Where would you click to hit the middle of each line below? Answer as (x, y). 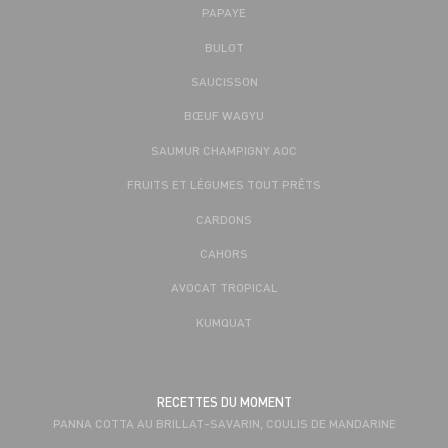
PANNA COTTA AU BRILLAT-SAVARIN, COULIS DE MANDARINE (224, 423)
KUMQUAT (224, 321)
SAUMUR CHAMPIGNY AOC (224, 149)
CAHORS (224, 252)
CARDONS (224, 218)
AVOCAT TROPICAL (224, 287)
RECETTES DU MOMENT (224, 402)
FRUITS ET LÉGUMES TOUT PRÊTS (224, 184)
